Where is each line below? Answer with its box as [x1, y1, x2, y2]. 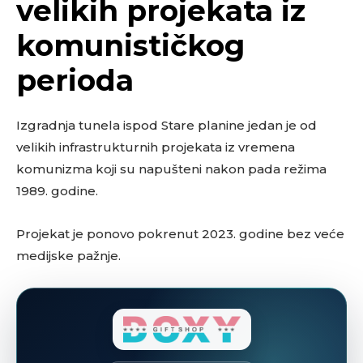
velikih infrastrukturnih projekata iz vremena [16, 139, 295, 155]
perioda [16, 62, 134, 98]
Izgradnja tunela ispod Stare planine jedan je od [16, 117, 317, 133]
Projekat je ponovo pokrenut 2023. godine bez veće [16, 226, 344, 241]
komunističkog [16, 28, 245, 63]
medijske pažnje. [16, 248, 121, 263]
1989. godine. [16, 183, 98, 199]
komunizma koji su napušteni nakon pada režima [16, 161, 327, 177]
